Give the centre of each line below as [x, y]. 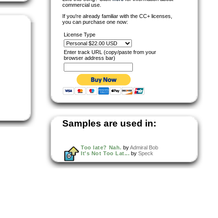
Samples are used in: [109, 123]
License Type [80, 34]
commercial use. [82, 5]
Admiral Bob [144, 147]
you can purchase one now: [95, 22]
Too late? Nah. [101, 147]
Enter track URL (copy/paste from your [110, 52]
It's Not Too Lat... [105, 153]
